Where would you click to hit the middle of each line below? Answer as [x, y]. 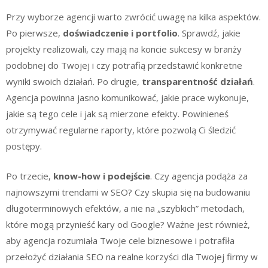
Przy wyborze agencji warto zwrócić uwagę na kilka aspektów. [133, 17]
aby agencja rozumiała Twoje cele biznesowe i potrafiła [120, 240]
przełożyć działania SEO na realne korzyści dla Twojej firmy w [132, 256]
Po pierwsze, [34, 33]
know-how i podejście [102, 176]
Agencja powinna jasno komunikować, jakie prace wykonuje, [127, 98]
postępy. [24, 146]
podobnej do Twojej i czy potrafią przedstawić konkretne [124, 65]
